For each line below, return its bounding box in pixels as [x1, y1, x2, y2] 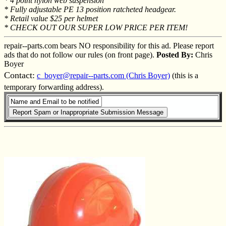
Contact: [4, 70, 35, 80]
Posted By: [156, 50, 193, 59]
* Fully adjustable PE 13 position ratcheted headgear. [4, 5, 176, 14]
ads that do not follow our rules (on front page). [4, 50, 156, 59]
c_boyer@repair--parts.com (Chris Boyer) [37, 71, 170, 80]
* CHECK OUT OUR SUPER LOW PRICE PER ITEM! [4, 23, 188, 32]
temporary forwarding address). [4, 82, 104, 91]
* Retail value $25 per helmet [4, 14, 98, 23]
